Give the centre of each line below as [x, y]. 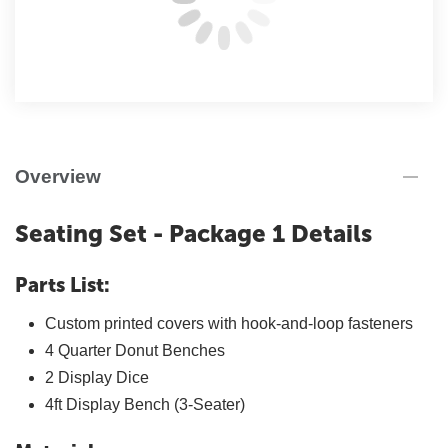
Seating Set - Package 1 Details [193, 233]
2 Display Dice [97, 377]
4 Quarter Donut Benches [135, 350]
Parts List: [62, 285]
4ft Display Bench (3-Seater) [145, 404]
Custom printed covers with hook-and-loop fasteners [229, 323]
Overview [58, 176]
